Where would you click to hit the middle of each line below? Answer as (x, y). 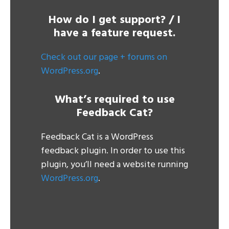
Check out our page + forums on (104, 57)
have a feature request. (114, 33)
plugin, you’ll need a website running (114, 165)
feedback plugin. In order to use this (113, 151)
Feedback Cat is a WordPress (97, 137)
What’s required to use (114, 100)
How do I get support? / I (114, 20)
